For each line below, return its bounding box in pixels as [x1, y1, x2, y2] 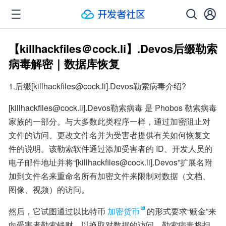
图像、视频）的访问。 [9, 184, 89, 195]
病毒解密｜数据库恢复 [9, 55, 120, 72]
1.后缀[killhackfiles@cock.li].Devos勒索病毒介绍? [9, 80, 186, 92]
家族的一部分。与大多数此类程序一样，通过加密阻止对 [9, 116, 210, 127]
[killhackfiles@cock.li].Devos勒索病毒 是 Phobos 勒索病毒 [9, 102, 217, 114]
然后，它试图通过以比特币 [9, 205, 105, 217]
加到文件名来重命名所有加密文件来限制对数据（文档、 [9, 170, 210, 182]
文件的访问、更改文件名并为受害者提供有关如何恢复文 [9, 129, 210, 141]
